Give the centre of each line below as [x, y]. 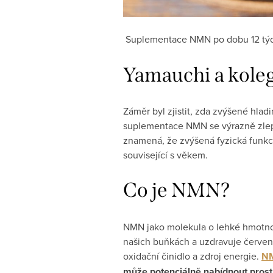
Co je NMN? [177, 190]
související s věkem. [165, 154]
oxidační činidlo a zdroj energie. [192, 256]
